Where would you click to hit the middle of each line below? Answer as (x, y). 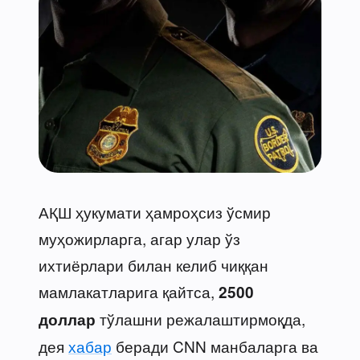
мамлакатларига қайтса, (129, 291)
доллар (67, 319)
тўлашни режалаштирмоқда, (200, 318)
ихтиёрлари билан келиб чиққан (153, 264)
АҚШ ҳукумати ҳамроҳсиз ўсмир (155, 211)
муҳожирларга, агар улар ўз (139, 238)
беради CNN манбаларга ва (215, 346)
